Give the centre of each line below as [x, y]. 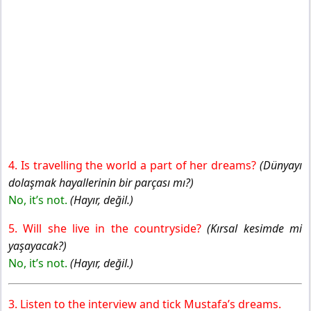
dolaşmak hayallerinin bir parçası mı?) [101, 182]
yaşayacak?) [37, 245]
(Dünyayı [281, 165]
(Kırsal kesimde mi [255, 228]
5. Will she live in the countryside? [108, 228]
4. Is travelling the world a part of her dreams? [134, 165]
